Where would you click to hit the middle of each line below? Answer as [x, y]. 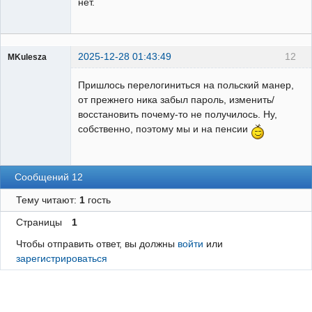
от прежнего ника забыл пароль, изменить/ [176, 100]
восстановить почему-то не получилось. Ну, [178, 115]
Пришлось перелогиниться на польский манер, [186, 85]
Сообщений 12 [49, 177]
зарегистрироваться [61, 258]
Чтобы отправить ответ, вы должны [96, 243]
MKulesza [27, 57]
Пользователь [36, 69]
